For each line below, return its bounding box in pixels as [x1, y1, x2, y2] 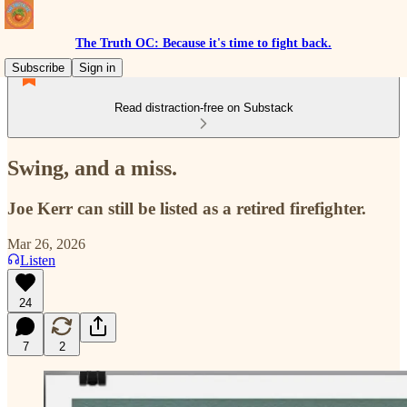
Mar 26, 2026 [7, 235, 85, 252]
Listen [20, 252, 55, 268]
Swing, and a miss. [7, 155, 177, 180]
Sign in [79, 61, 115, 74]
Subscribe [12, 61, 65, 74]
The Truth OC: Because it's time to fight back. [75, 36, 332, 50]
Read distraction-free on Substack [114, 101, 293, 114]
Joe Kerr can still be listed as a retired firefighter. [7, 198, 366, 218]
